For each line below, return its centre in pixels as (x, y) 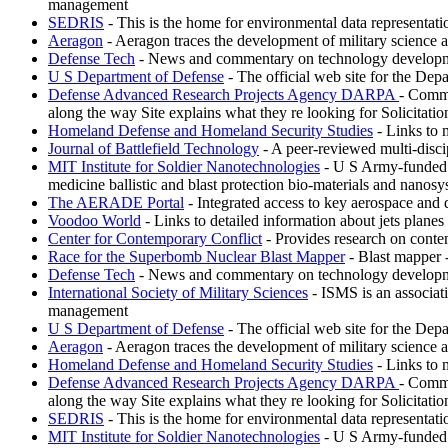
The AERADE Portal (116, 202)
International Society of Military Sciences (178, 292)
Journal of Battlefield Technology (153, 148)
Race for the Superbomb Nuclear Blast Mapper (196, 256)
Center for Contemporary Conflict (155, 238)
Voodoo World (94, 220)
